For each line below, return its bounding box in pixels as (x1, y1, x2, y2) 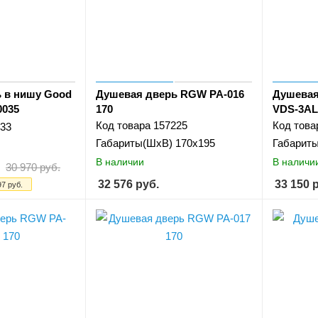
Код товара (96, 119, 151, 132)
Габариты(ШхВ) (96, 137, 173, 150)
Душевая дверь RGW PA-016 (96, 88, 245, 101)
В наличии (96, 155, 145, 168)
